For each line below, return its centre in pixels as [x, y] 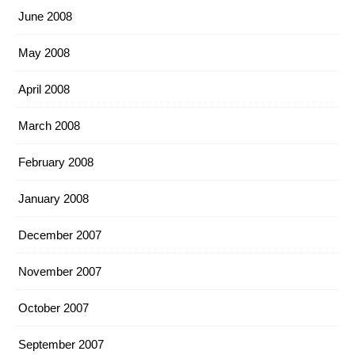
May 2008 [44, 53]
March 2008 [49, 126]
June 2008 [45, 16]
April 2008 [44, 89]
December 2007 [60, 235]
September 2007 [61, 344]
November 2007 [60, 271]
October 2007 [53, 308]
